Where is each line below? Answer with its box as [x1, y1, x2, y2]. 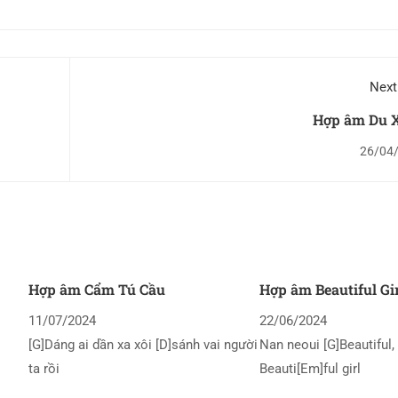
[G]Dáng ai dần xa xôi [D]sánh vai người [28, 337, 258, 354]
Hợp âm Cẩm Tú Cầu [28, 280, 165, 299]
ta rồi [28, 361, 60, 378]
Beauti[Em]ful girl [259, 361, 362, 378]
